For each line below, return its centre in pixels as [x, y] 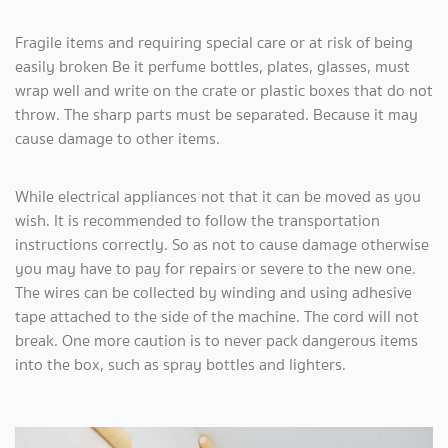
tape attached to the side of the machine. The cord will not [217, 316]
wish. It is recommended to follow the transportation [197, 220]
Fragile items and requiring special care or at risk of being [214, 42]
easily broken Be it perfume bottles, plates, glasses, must [212, 66]
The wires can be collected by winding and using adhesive [213, 292]
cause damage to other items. [117, 138]
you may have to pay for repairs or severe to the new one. [215, 268]
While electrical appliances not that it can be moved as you [218, 196]
